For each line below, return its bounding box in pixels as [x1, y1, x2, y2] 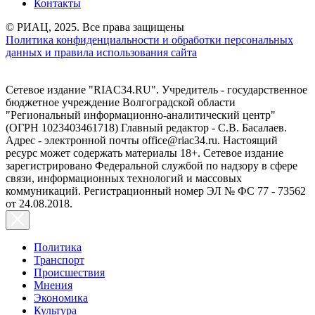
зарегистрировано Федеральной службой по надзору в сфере [6, 159, 297, 172]
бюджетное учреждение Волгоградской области [6, 96, 236, 108]
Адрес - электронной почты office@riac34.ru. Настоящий [6, 134, 278, 146]
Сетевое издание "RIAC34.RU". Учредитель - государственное [6, 83, 307, 96]
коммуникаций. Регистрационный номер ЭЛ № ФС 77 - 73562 [6, 184, 306, 197]
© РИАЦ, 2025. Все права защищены [6, 20, 184, 33]
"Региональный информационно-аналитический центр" [6, 108, 276, 121]
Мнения [34, 278, 72, 291]
